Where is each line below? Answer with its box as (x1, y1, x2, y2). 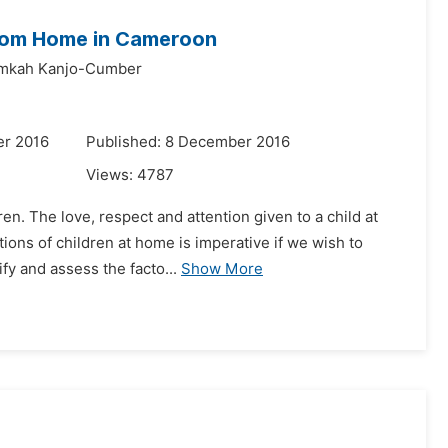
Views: (86, 166, 137, 184)
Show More (181, 260, 263, 278)
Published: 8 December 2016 (86, 133, 290, 151)
